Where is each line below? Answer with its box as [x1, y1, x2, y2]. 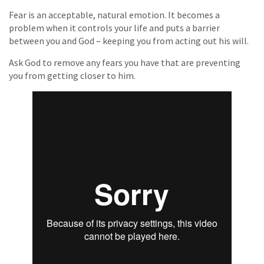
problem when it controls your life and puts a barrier [9, 22, 220, 34]
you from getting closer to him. [9, 70, 136, 82]
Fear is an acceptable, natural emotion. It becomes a [9, 9, 220, 21]
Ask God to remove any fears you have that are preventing [9, 57, 240, 69]
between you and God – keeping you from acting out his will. [9, 35, 249, 47]
